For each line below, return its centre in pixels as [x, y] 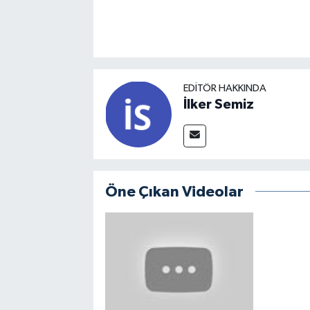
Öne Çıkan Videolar [174, 191]
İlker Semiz [218, 104]
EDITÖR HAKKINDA [225, 88]
